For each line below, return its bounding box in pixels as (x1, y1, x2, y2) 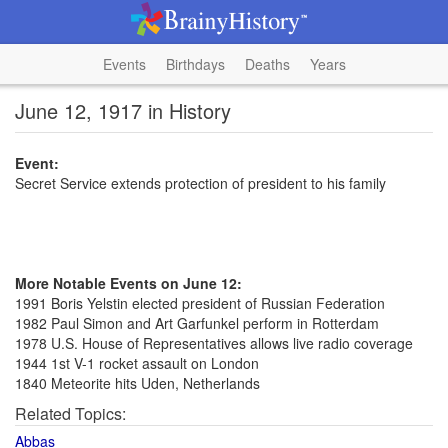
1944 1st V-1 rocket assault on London (15, 353, 259, 373)
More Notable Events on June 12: (15, 273, 242, 293)
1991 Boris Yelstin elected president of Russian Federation (15, 293, 385, 313)
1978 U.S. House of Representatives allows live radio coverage (15, 333, 413, 353)
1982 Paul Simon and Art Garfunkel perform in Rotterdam (15, 313, 379, 333)
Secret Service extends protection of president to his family (15, 173, 386, 193)
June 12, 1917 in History (15, 96, 231, 125)
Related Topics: (15, 402, 126, 425)
